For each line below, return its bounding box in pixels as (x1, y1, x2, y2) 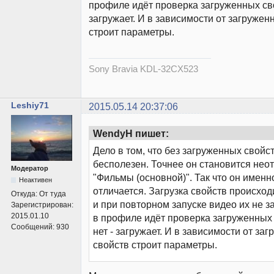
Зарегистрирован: (11, 201, 73, 210)
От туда (39, 190, 66, 199)
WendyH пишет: (93, 128, 169, 139)
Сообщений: (11, 223, 56, 232)
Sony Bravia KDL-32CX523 (89, 63, 198, 74)
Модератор (11, 165, 48, 172)
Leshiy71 (11, 100, 49, 111)
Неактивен (19, 176, 53, 184)
